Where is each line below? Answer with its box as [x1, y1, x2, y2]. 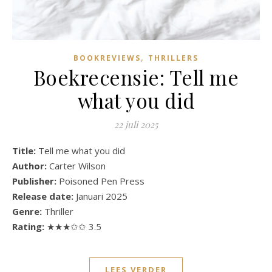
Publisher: [12, 174, 59, 187]
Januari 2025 [73, 189, 127, 202]
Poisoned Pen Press [59, 174, 144, 187]
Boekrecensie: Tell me [33, 63, 239, 90]
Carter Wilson [49, 159, 106, 172]
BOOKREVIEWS [73, 52, 141, 63]
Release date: [12, 189, 73, 202]
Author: [12, 159, 49, 172]
